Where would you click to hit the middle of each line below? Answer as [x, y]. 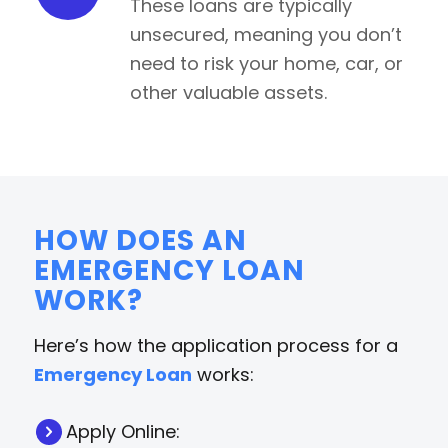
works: [222, 375]
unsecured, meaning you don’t [265, 34]
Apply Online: [123, 432]
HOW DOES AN [140, 241]
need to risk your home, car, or [266, 63]
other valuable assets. [228, 92]
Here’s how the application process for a [215, 346]
